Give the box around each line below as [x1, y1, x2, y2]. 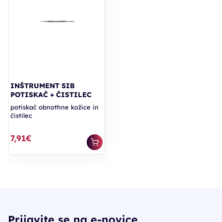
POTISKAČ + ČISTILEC [10, 90, 92, 100]
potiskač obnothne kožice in [10, 103, 99, 111]
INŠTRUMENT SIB [10, 81, 75, 91]
